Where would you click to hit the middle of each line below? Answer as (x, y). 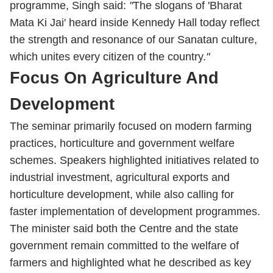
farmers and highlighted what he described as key (130, 263)
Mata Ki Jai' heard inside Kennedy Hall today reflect (135, 23)
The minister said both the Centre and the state (124, 229)
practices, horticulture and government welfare (122, 143)
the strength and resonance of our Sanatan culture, (133, 40)
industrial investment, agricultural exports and (120, 177)
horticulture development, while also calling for (122, 194)
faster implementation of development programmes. (135, 211)
